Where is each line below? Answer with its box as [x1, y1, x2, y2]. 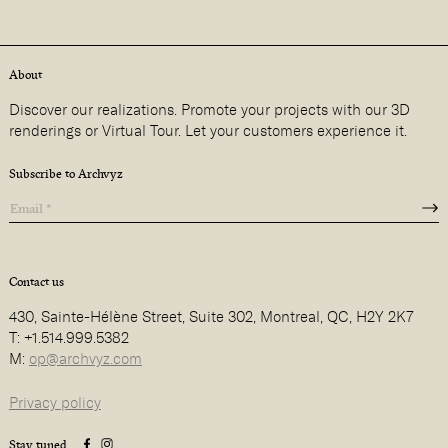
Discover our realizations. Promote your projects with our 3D [8, 100, 410, 119]
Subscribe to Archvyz [8, 167, 123, 182]
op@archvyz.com [28, 350, 142, 368]
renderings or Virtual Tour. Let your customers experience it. [8, 121, 407, 140]
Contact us [8, 275, 64, 289]
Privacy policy [8, 393, 101, 412]
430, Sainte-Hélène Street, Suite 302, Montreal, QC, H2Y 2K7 [8, 308, 414, 326]
